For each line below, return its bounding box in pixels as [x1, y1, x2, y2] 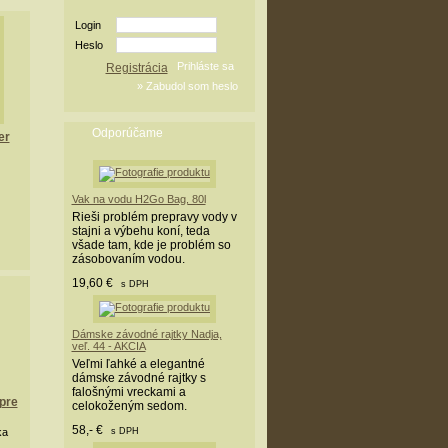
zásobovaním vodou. [71, 252, 185, 266]
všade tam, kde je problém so [71, 238, 231, 252]
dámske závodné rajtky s [71, 371, 206, 385]
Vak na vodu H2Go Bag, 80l [71, 193, 206, 205]
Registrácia [105, 61, 168, 75]
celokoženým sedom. [71, 399, 187, 413]
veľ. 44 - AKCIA [71, 340, 146, 352]
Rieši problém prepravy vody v [71, 210, 237, 224]
